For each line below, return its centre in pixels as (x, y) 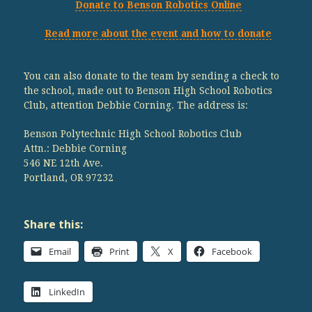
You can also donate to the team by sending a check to (151, 76)
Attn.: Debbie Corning (75, 148)
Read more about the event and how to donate (158, 33)
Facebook (232, 251)
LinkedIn (67, 291)
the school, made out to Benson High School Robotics (148, 90)
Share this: (53, 224)
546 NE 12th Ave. (63, 163)
